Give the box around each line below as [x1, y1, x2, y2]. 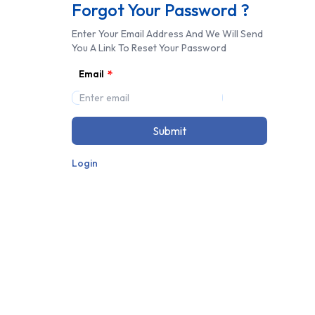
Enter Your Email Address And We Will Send [72, 27, 264, 40]
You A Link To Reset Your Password [72, 41, 227, 54]
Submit [159, 123, 187, 138]
